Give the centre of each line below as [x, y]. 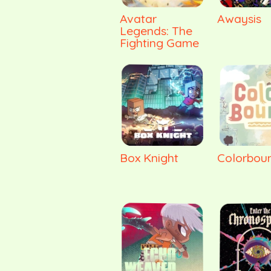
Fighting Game [159, 43]
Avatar [138, 19]
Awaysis [240, 19]
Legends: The [156, 31]
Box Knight [149, 157]
